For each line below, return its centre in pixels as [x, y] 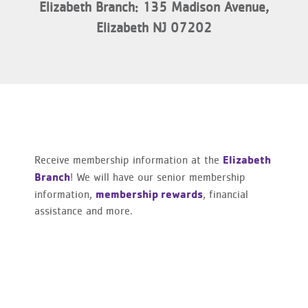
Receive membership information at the [129, 161]
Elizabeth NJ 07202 [154, 29]
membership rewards [149, 194]
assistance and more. [84, 211]
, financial [225, 195]
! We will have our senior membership [158, 178]
